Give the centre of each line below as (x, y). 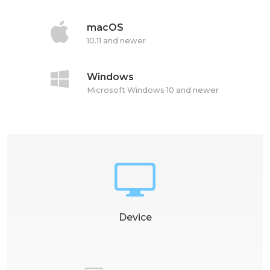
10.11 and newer (116, 41)
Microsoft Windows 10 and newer (152, 90)
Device (135, 218)
